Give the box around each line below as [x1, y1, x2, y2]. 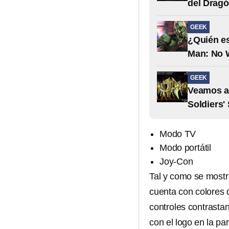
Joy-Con [159, 156, 193, 167]
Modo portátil [159, 143, 211, 153]
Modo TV [159, 129, 196, 140]
